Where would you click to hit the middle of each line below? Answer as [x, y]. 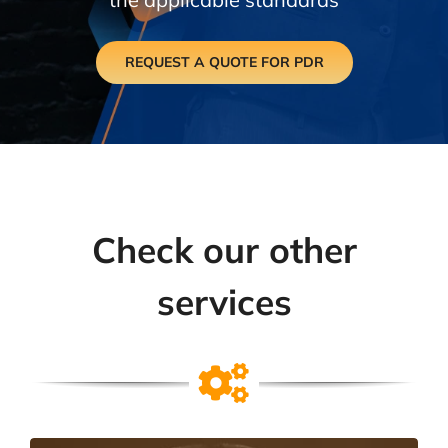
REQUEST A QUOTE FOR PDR [224, 61]
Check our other [224, 249]
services [224, 301]
